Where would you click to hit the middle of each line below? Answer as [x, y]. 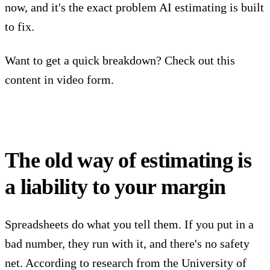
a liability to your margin [115, 187]
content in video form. [59, 79]
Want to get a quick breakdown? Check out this [120, 60]
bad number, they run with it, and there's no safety [127, 243]
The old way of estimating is [128, 160]
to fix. [20, 26]
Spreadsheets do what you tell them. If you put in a [129, 224]
